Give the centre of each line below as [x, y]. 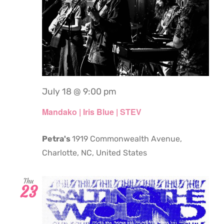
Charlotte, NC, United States [94, 153]
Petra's [57, 139]
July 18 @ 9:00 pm [79, 91]
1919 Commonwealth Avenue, [127, 139]
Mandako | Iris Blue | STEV [92, 112]
